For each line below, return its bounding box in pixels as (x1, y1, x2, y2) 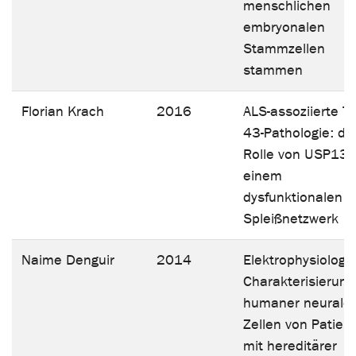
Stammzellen (243, 40, 325, 57)
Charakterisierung (243, 273, 354, 290)
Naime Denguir (21, 251, 114, 269)
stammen (243, 61, 303, 79)
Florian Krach (21, 103, 104, 120)
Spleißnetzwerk (243, 210, 339, 227)
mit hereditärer (243, 337, 337, 354)
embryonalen (243, 18, 325, 36)
